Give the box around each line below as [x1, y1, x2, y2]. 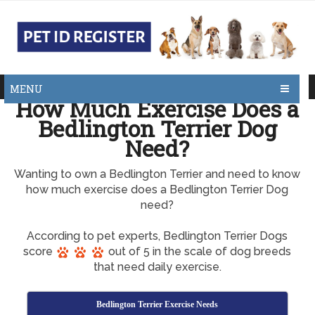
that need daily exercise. [93, 260, 221, 274]
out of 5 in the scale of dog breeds [105, 245, 292, 258]
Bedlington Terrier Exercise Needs [96, 300, 219, 309]
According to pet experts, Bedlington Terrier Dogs [27, 229, 288, 243]
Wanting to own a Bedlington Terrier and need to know [14, 167, 301, 181]
